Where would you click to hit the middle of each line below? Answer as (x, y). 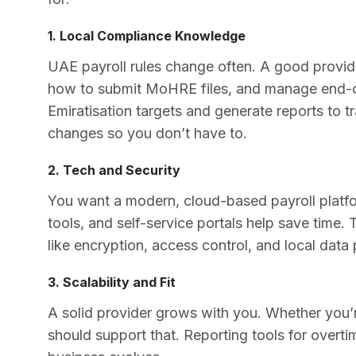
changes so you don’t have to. (147, 133)
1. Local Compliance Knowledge (147, 35)
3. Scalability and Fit (112, 282)
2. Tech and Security (114, 170)
